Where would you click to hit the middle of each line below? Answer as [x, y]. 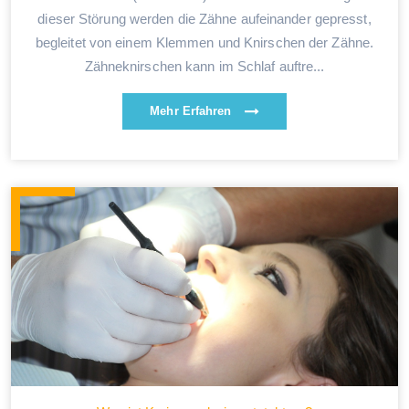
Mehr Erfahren [193, 110]
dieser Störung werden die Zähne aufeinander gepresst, [204, 18]
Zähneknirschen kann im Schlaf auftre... [204, 66]
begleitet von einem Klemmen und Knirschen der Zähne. [204, 42]
